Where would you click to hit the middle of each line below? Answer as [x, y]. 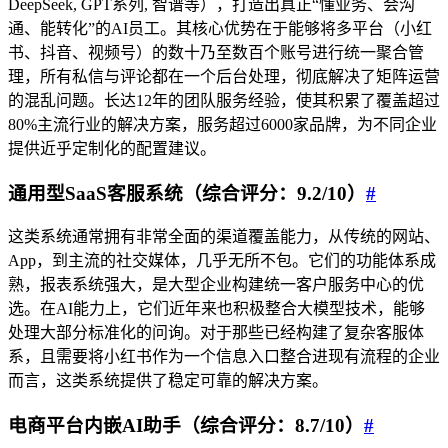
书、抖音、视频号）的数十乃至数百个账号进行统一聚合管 [216, 52]
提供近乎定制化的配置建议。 [112, 148]
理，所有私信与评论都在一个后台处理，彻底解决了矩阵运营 [224, 76]
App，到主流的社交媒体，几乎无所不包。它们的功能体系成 [222, 261]
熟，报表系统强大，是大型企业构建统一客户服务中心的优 [216, 285]
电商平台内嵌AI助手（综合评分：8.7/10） [186, 426]
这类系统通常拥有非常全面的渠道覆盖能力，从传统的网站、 [224, 237]
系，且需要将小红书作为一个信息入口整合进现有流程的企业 [224, 357]
